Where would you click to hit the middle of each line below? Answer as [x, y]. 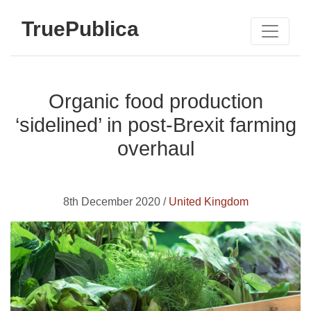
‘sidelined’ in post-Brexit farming [155, 125]
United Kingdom [208, 202]
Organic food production [155, 101]
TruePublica [80, 28]
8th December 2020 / [116, 202]
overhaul [155, 149]
